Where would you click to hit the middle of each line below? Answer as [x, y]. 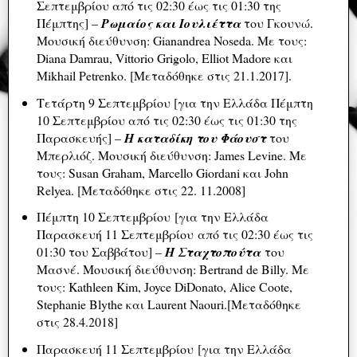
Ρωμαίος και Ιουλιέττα [171, 23]
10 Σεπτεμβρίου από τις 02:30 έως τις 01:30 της [167, 120]
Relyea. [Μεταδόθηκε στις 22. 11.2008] [141, 190]
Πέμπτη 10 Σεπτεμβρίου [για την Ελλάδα [152, 217]
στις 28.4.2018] [77, 322]
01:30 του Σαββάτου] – [100, 252]
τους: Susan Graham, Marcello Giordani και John [162, 172]
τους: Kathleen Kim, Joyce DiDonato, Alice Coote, [164, 287]
